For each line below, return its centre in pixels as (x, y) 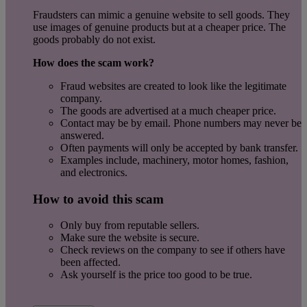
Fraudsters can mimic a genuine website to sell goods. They (161, 14)
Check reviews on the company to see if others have (173, 250)
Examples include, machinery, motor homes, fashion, (174, 160)
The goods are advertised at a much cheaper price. (168, 110)
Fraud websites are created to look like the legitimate (173, 86)
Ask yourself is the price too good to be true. (156, 275)
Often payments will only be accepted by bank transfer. (179, 147)
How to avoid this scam (98, 199)
